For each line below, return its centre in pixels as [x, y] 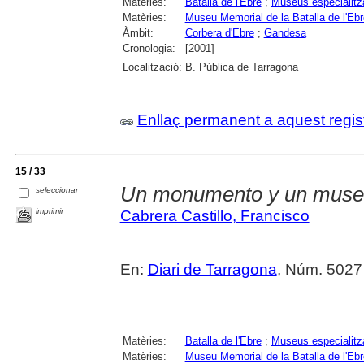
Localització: [152, 67]
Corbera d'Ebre [219, 32]
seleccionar [57, 190]
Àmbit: [138, 32]
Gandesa [285, 32]
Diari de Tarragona [212, 269]
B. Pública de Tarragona [241, 67]
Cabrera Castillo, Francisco [214, 215]
